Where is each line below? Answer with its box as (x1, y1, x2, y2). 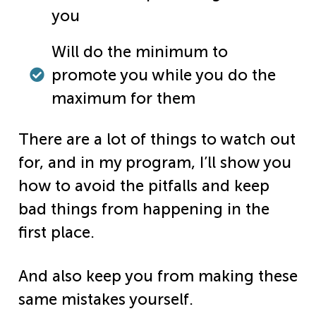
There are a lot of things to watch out (18, 130, 296, 150)
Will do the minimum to (51, 42, 229, 62)
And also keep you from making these (18, 267, 298, 286)
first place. (18, 223, 95, 243)
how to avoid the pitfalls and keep (18, 176, 269, 196)
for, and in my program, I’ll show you (18, 153, 291, 173)
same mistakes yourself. (18, 290, 193, 310)
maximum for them (51, 89, 196, 109)
